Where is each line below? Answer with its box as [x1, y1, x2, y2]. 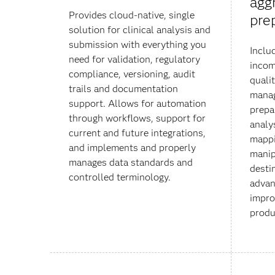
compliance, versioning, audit [69, 68, 195, 80]
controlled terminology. [69, 171, 171, 184]
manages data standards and [69, 157, 193, 169]
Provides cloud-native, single [69, 9, 195, 21]
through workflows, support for [69, 112, 206, 125]
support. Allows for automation [69, 98, 206, 110]
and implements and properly [69, 142, 196, 154]
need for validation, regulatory [69, 53, 200, 66]
